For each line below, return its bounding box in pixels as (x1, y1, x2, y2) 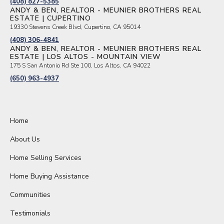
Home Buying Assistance (10, 171, 89, 181)
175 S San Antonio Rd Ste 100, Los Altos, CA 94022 (10, 61, 150, 70)
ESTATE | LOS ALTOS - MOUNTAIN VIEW (10, 52, 161, 62)
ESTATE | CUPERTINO (10, 13, 91, 23)
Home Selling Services (10, 153, 81, 163)
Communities (10, 190, 50, 200)
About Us (10, 134, 40, 144)
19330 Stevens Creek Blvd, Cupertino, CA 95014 (10, 23, 140, 31)
